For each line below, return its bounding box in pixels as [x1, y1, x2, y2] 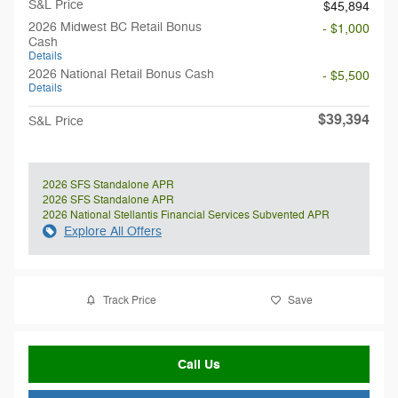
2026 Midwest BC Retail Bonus [28, 20, 202, 35]
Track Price [103, 292, 156, 307]
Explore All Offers [64, 224, 162, 239]
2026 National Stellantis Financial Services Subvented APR [43, 208, 330, 222]
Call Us [178, 355, 220, 373]
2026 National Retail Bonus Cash [28, 67, 214, 82]
